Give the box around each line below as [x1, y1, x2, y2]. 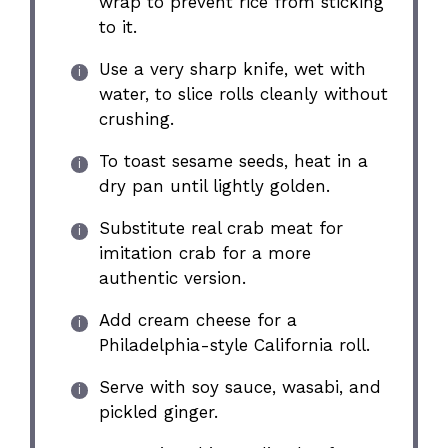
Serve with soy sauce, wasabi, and [98, 377, 381, 398]
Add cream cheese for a [98, 310, 297, 331]
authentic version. [98, 268, 246, 289]
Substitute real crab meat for [98, 218, 343, 239]
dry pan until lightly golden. [98, 176, 330, 197]
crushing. [98, 109, 174, 130]
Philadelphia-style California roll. [98, 335, 370, 356]
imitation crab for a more [98, 243, 311, 264]
